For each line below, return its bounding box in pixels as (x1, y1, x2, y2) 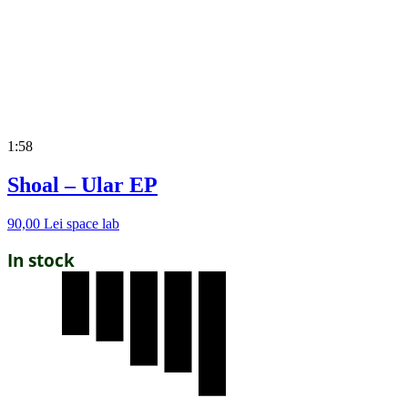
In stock (7, 249, 75, 272)
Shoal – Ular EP (7, 173, 158, 198)
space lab (66, 216, 119, 232)
